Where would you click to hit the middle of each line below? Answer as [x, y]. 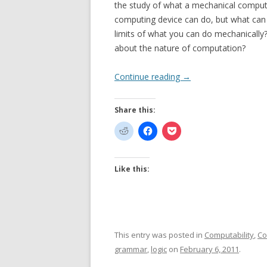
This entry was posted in [159, 235]
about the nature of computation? [180, 48]
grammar [131, 249]
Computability [229, 235]
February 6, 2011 [209, 249]
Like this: [132, 169]
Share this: [135, 110]
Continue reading [148, 77]
